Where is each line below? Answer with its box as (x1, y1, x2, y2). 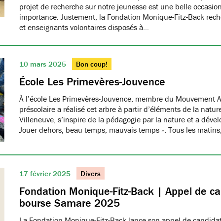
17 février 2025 (19, 169, 73, 178)
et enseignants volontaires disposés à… (19, 22, 149, 32)
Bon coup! (76, 59, 108, 69)
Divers (80, 169, 101, 178)
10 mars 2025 (19, 59, 68, 69)
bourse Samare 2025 (19, 196, 120, 210)
